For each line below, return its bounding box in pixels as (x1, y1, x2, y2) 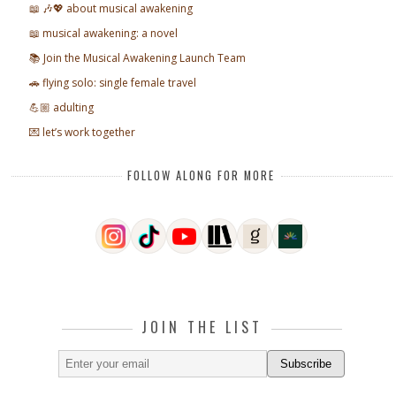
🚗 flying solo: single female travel (29, 75, 197, 91)
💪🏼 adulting (29, 100, 95, 116)
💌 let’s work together (29, 125, 136, 141)
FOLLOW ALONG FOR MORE (127, 167, 276, 185)
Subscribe (280, 356, 332, 370)
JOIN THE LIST (141, 316, 263, 338)
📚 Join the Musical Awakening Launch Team (29, 50, 247, 66)
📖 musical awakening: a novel (29, 26, 179, 42)
